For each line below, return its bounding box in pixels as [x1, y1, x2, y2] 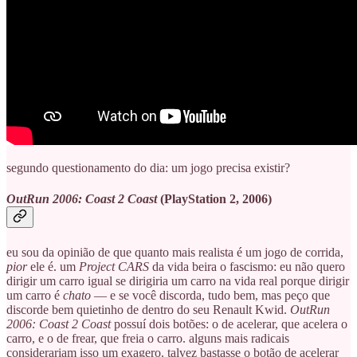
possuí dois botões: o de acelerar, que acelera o [114, 316, 347, 331]
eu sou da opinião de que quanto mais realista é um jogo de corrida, [6, 245, 343, 259]
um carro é [6, 288, 63, 302]
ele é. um [27, 259, 79, 273]
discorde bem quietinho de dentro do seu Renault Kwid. [6, 302, 290, 316]
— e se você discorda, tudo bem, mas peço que [91, 288, 330, 302]
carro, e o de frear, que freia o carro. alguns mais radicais [6, 331, 289, 345]
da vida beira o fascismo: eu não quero [149, 259, 345, 273]
